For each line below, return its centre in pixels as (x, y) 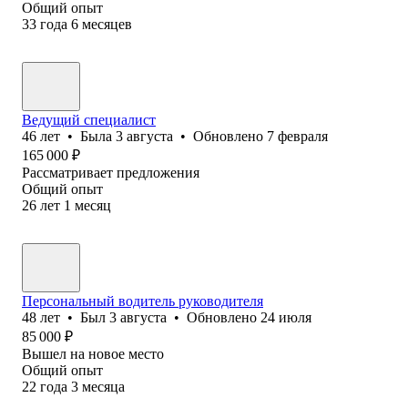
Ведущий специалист (89, 119)
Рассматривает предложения (111, 172)
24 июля (286, 317)
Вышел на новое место (93, 353)
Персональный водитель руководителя (143, 301)
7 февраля (297, 136)
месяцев (107, 24)
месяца (103, 386)
